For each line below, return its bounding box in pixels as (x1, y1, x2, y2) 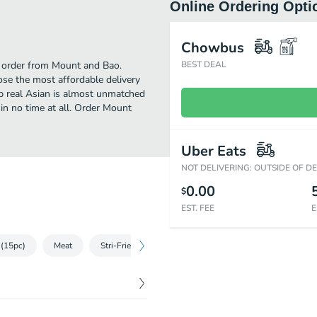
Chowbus (181, 38, 244, 57)
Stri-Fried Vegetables (100, 240, 180, 251)
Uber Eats (181, 142, 246, 161)
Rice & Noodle (208, 240, 263, 251)
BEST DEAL (181, 59, 226, 70)
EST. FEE (181, 202, 214, 214)
